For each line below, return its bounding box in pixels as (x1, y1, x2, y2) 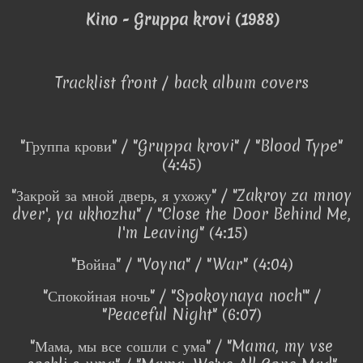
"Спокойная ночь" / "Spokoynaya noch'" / (42, 285, 321, 307)
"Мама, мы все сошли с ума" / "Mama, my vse (30, 335, 333, 357)
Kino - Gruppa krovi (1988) (84, 9, 279, 31)
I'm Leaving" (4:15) (116, 222, 247, 244)
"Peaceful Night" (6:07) (102, 304, 261, 326)
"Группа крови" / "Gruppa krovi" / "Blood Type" (20, 135, 343, 156)
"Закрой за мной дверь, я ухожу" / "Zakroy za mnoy (11, 185, 352, 207)
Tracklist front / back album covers (54, 71, 309, 93)
